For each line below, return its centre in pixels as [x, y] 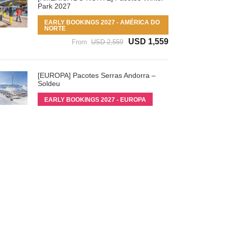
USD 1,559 [148, 41]
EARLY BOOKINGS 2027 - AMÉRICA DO [102, 22]
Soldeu [49, 83]
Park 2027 [54, 6]
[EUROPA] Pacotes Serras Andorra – [96, 75]
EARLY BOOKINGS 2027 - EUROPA [95, 99]
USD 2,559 [107, 42]
